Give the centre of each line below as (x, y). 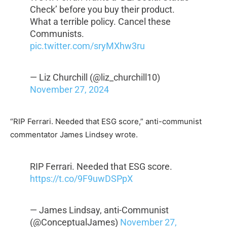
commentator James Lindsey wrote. (74, 135)
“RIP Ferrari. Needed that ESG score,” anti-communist (106, 122)
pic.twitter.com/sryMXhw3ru (87, 46)
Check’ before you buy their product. (102, 10)
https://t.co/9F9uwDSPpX (81, 179)
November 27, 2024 (69, 90)
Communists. (57, 34)
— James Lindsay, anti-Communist (99, 210)
